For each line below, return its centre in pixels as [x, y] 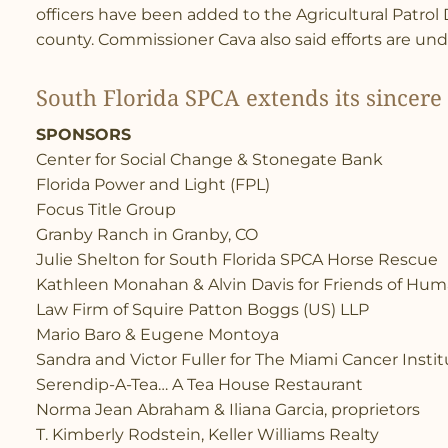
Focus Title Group [106, 209]
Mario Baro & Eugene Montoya [157, 334]
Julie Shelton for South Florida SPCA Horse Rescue [237, 259]
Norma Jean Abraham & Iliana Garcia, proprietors [228, 409]
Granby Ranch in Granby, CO [147, 234]
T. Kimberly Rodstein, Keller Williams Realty [207, 434]
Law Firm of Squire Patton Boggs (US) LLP [202, 309]
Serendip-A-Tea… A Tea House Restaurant [199, 384]
